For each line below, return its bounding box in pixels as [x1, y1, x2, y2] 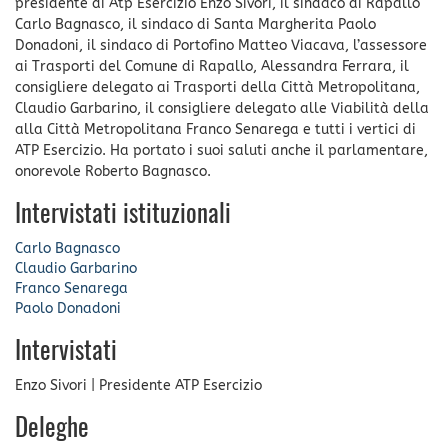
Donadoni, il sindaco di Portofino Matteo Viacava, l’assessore [15, 36, 427, 54]
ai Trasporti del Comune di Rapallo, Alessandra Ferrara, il [15, 57, 409, 75]
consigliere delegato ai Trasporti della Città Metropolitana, [15, 78, 420, 96]
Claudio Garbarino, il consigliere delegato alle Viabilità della [15, 99, 429, 117]
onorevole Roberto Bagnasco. [15, 162, 211, 180]
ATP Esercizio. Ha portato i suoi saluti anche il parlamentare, [15, 141, 428, 159]
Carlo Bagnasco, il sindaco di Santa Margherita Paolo [15, 15, 376, 33]
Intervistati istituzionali [15, 202, 231, 228]
